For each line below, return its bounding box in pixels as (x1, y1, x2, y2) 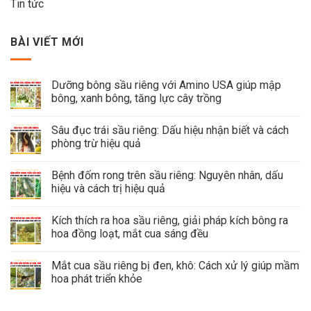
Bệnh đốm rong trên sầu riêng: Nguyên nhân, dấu (51, 168, 283, 182)
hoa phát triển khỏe (51, 271, 142, 285)
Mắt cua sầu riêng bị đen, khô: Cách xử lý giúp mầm (51, 258, 299, 272)
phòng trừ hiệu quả (51, 136, 141, 150)
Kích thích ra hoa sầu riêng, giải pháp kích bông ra (51, 213, 288, 227)
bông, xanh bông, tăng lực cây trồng (51, 91, 221, 105)
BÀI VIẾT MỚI (10, 35, 84, 49)
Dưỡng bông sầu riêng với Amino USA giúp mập (51, 78, 281, 92)
